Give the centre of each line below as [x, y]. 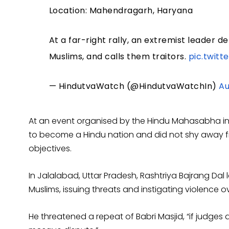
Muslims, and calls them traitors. [119, 57]
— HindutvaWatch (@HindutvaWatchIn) [134, 86]
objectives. [50, 149]
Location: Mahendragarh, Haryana [121, 11]
